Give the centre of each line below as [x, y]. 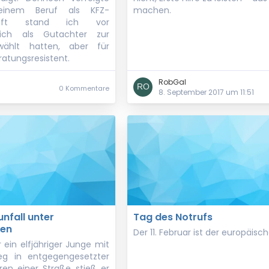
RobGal [172, 82]
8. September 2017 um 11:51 [206, 92]
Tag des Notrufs [173, 217]
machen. [152, 10]
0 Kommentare [84, 88]
